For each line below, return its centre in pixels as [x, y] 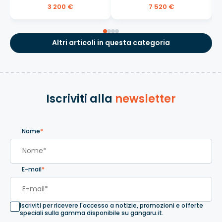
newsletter [145, 99]
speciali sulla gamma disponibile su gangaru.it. [92, 213]
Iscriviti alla [81, 99]
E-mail [32, 169]
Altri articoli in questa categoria [111, 43]
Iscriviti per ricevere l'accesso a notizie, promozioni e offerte [111, 205]
